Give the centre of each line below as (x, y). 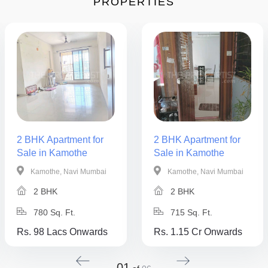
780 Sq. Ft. (53, 212)
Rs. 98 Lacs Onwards (62, 232)
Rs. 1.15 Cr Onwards (198, 232)
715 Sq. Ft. (190, 212)
